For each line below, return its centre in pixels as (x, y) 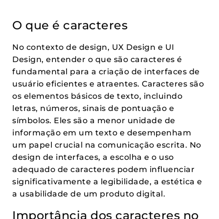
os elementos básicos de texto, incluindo (97, 96)
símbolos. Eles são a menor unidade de (94, 120)
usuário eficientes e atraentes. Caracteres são (108, 84)
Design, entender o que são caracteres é (97, 59)
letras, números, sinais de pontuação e (93, 108)
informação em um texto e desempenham (102, 133)
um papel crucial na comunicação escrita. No (107, 145)
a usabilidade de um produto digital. (89, 194)
